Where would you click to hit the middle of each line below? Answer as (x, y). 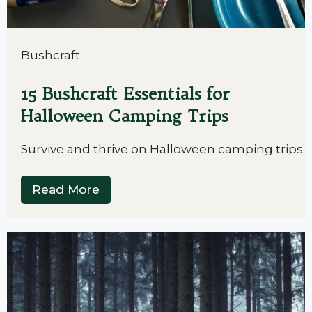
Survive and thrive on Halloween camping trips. (163, 149)
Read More (66, 189)
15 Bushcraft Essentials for (125, 93)
